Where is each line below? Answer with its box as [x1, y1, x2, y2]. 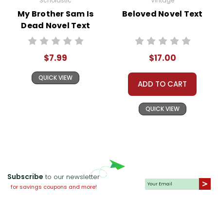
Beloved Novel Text [122, 8, 203, 20]
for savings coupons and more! [10, 183, 97, 191]
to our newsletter [43, 172, 100, 182]
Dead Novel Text [21, 20, 91, 32]
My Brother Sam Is [18, 8, 94, 20]
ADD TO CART [138, 79, 187, 90]
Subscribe [7, 172, 43, 182]
